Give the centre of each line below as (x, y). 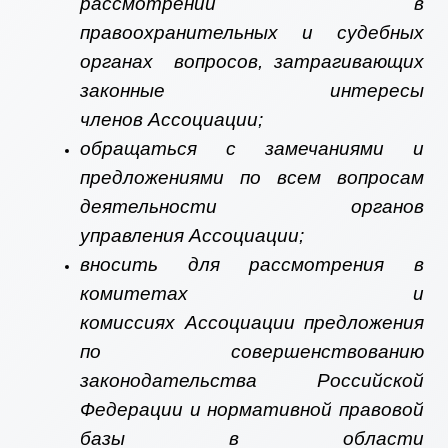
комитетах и (252, 294)
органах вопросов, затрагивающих (252, 62)
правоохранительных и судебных (252, 33)
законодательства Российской (252, 381)
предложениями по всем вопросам (252, 178)
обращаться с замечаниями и (252, 149)
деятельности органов (252, 207)
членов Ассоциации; (171, 120)
